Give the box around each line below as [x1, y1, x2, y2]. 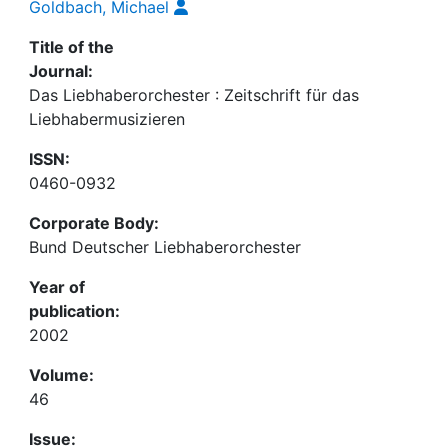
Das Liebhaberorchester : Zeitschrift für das [29, 85, 359, 105]
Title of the [29, 37, 114, 57]
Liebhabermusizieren [29, 109, 185, 129]
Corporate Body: [29, 213, 159, 233]
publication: [29, 301, 120, 321]
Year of [29, 277, 85, 297]
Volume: [29, 365, 94, 385]
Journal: [29, 61, 93, 81]
